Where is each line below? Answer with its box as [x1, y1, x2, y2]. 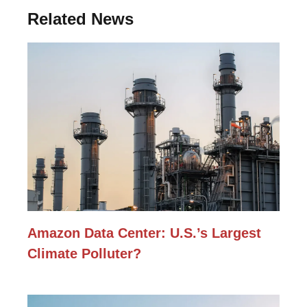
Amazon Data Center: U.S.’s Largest [27, 225, 261, 241]
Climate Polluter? [27, 245, 141, 261]
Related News [27, 10, 134, 29]
